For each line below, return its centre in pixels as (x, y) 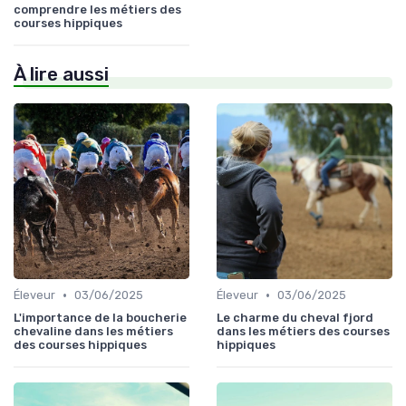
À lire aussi (61, 75)
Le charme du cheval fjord (295, 318)
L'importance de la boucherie (100, 318)
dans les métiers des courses (303, 332)
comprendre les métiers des (97, 10)
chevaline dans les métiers (93, 332)
